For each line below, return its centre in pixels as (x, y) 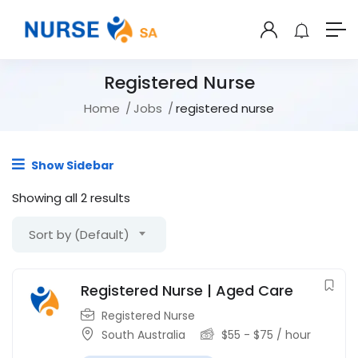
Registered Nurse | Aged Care (187, 291)
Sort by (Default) (79, 235)
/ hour (292, 335)
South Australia (143, 335)
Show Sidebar (72, 166)
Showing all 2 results (71, 198)
